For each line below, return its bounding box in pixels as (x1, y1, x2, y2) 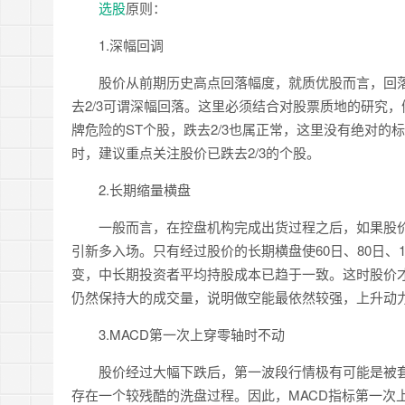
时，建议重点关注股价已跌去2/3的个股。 (71, 143, 320, 162)
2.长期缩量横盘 (71, 180, 191, 199)
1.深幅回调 (71, 35, 164, 54)
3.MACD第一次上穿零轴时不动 (71, 325, 285, 344)
